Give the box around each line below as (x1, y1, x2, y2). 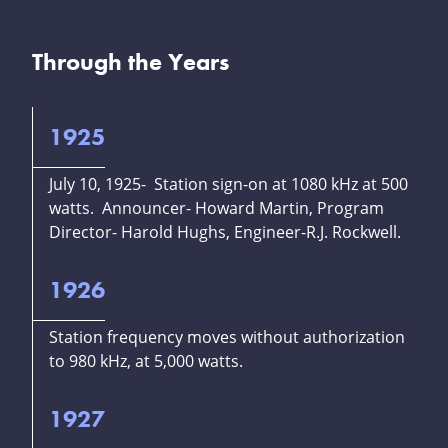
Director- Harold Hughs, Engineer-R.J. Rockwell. (49, 221, 401, 244)
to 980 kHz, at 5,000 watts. (49, 350, 243, 373)
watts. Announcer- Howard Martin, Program (49, 197, 384, 220)
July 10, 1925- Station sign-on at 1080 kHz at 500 (49, 173, 408, 196)
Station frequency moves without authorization (49, 326, 405, 349)
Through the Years (32, 46, 229, 78)
